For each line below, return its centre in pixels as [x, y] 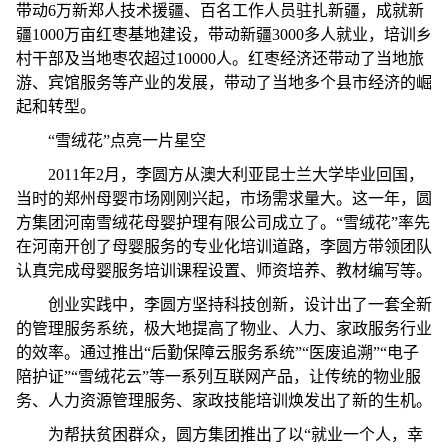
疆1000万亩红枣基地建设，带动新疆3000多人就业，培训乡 [224, 34]
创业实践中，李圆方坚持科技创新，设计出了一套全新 [240, 304]
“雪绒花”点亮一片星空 [127, 140]
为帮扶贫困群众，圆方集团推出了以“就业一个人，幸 [235, 434]
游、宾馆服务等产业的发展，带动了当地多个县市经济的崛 [224, 82]
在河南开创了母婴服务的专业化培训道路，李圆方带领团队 [224, 246]
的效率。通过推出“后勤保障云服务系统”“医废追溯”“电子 [217, 352]
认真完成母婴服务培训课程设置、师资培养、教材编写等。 [224, 270]
